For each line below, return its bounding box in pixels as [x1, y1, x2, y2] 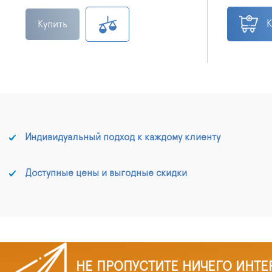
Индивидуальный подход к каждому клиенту [25, 132, 220, 142]
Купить [38, 19, 67, 29]
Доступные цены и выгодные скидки [25, 168, 187, 178]
